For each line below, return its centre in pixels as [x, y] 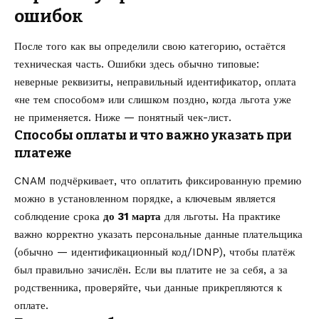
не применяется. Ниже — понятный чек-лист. [123, 118]
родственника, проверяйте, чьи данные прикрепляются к [148, 288]
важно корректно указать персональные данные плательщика [158, 235]
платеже [43, 153]
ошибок [49, 16]
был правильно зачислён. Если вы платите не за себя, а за [151, 270]
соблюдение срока [59, 217]
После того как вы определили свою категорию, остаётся [150, 47]
